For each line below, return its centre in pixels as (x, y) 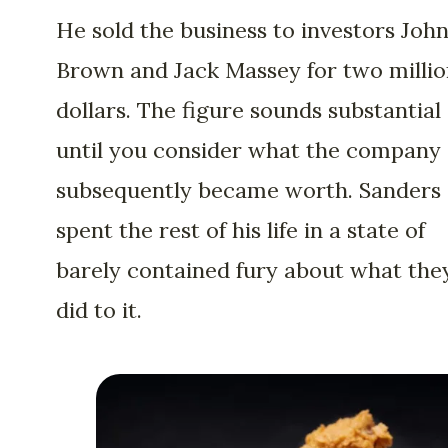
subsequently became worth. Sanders (248, 189)
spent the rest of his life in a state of (240, 229)
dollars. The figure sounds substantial (248, 109)
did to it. (99, 309)
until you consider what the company (248, 149)
